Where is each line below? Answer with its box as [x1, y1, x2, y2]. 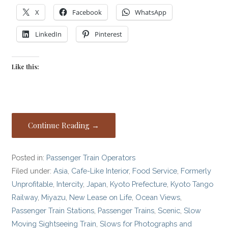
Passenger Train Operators [46, 153, 136, 162]
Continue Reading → [28, 120, 100, 131]
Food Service [132, 166, 178, 176]
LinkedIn [35, 29, 62, 39]
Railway [12, 193, 38, 202]
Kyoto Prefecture [110, 180, 167, 189]
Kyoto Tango [170, 180, 214, 189]
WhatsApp [135, 7, 167, 17]
